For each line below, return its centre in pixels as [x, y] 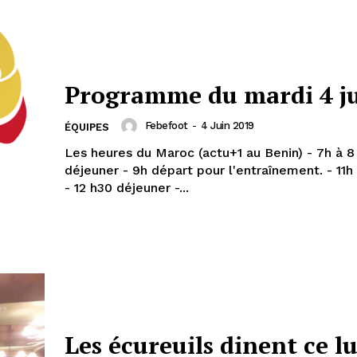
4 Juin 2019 [228, 126]
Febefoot [166, 126]
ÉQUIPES [87, 127]
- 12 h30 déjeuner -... [127, 187]
